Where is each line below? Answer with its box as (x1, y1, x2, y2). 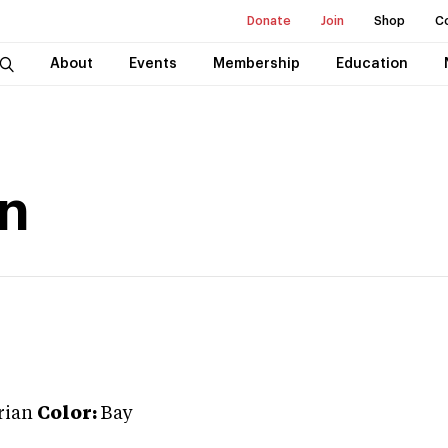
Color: (37, 405, 97, 423)
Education (335, 57, 408, 71)
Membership (212, 57, 300, 71)
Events (128, 57, 177, 71)
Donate (247, 15, 291, 27)
